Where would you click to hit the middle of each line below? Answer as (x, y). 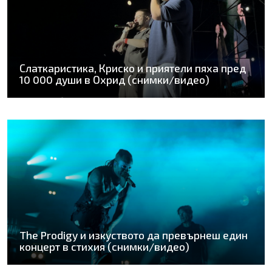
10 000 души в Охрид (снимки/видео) (114, 80)
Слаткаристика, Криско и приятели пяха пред (133, 68)
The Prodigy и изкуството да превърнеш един (134, 235)
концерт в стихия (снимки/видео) (104, 246)
